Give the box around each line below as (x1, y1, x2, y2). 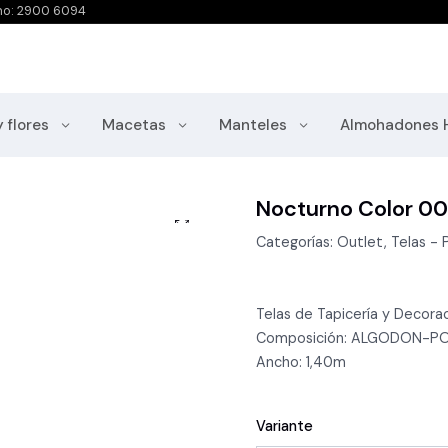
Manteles (219, 115, 291, 136)
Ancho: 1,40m (256, 353, 346, 372)
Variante (256, 417, 313, 436)
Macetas (102, 115, 170, 136)
